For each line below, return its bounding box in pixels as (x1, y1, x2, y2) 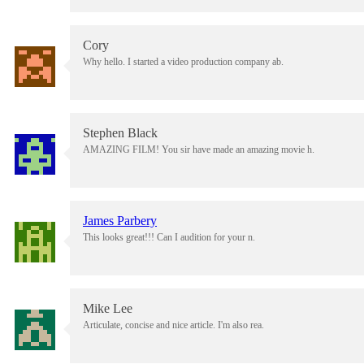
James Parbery (83, 214, 157, 228)
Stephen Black (83, 126, 158, 141)
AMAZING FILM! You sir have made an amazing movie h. (83, 144, 314, 156)
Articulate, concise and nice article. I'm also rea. (83, 319, 264, 331)
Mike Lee (83, 301, 132, 316)
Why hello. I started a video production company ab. (83, 56, 284, 68)
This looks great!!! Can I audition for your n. (83, 232, 255, 244)
